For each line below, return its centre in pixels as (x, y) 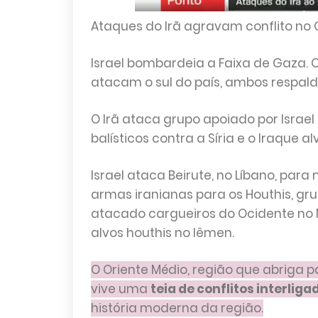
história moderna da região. (177, 308)
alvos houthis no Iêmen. (162, 233)
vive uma (120, 289)
